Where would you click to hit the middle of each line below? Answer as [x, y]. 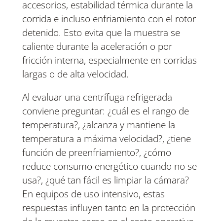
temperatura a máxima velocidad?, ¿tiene [106, 139]
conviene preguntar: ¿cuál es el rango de [105, 111]
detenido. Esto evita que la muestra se [101, 33]
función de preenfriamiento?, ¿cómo [96, 153]
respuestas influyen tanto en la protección [109, 208]
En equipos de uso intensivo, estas [93, 194]
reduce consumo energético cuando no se [109, 166]
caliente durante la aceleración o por [97, 47]
